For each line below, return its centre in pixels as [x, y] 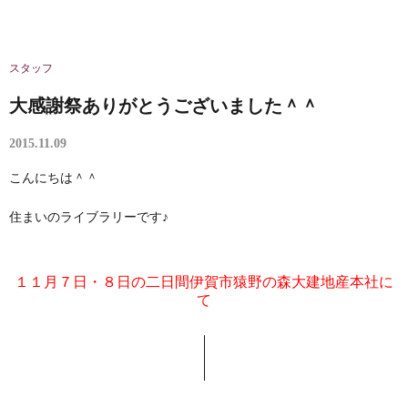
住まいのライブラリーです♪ [89, 217]
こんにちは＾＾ [54, 178]
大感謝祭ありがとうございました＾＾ [164, 106]
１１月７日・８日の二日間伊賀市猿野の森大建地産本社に [204, 282]
